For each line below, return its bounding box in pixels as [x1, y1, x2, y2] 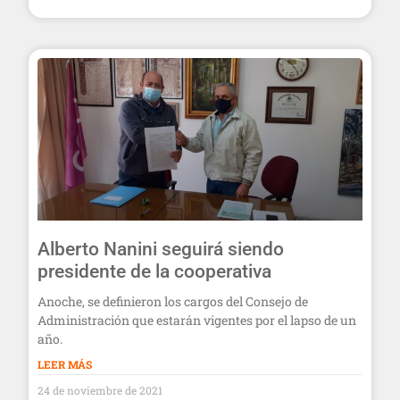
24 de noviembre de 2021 [37, 382, 162, 397]
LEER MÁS [37, 356, 92, 371]
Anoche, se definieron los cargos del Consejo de [37, 292, 308, 310]
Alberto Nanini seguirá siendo [37, 237, 284, 260]
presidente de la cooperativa [37, 260, 271, 282]
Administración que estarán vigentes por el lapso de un [37, 311, 356, 329]
